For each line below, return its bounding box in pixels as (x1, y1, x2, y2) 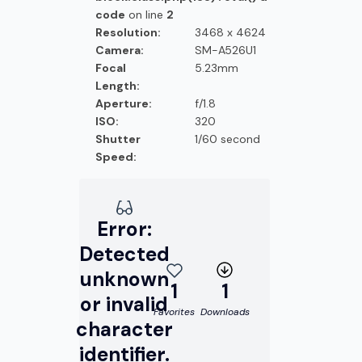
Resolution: (95, 24, 162, 40)
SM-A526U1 (195, 42, 257, 57)
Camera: (95, 42, 145, 57)
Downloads (200, 305, 250, 319)
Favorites (154, 305, 196, 319)
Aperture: (95, 95, 153, 111)
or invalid (80, 291, 169, 318)
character (75, 316, 173, 343)
